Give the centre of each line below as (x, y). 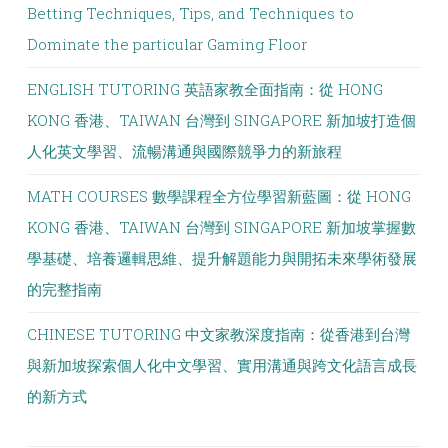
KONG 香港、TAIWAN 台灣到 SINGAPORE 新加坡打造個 (221, 120)
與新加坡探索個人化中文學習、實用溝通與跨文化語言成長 (222, 365)
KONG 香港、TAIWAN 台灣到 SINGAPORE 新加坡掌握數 (221, 227)
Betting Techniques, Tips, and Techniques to (190, 13)
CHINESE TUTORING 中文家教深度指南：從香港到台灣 (218, 334)
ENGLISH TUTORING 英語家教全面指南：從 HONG (205, 89)
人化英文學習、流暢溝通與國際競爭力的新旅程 (184, 151)
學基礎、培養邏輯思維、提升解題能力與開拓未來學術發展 (222, 258)
